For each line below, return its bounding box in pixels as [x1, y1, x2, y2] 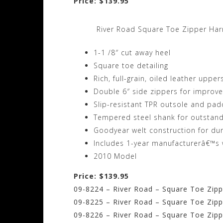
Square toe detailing [94, 61, 168, 71]
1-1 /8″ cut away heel [94, 48, 171, 58]
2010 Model [94, 151, 137, 161]
